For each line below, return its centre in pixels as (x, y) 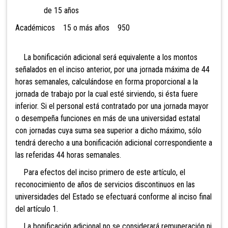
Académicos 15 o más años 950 (73, 28)
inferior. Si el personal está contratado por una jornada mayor (112, 106)
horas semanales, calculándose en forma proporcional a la (107, 82)
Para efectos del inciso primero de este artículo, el (100, 173)
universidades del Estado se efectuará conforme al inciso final (113, 197)
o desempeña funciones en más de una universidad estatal (108, 119)
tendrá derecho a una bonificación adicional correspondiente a (114, 143)
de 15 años (47, 11)
